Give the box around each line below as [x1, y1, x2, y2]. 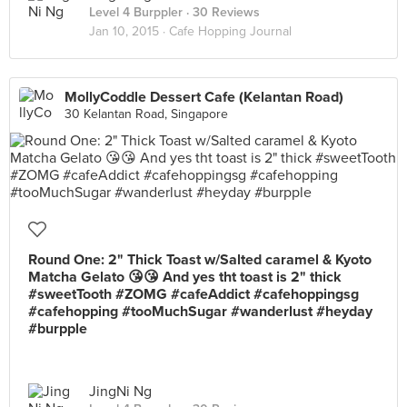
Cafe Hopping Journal [169, 24, 292, 39]
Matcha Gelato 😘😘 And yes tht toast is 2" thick [28, 268, 342, 286]
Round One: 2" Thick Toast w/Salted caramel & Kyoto [28, 251, 372, 269]
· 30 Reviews [183, 5, 260, 20]
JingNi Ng [89, 382, 152, 401]
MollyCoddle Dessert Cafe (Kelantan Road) [65, 88, 343, 106]
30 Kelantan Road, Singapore [65, 106, 228, 122]
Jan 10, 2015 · [89, 24, 169, 39]
